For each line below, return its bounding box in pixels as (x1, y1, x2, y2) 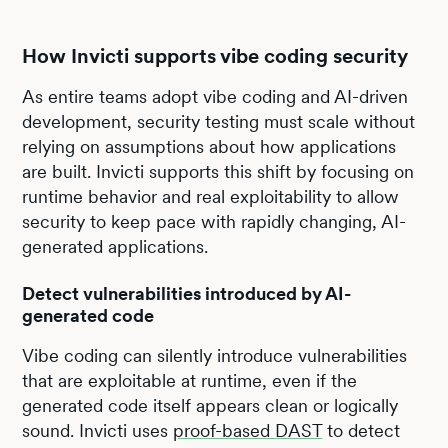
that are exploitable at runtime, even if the (22, 369, 358, 391)
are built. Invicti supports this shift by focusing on (22, 160, 415, 182)
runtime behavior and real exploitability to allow (22, 185, 400, 207)
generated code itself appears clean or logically (22, 394, 399, 416)
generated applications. (22, 235, 209, 257)
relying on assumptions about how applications (22, 135, 397, 157)
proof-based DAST (173, 419, 323, 441)
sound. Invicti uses (22, 419, 174, 441)
